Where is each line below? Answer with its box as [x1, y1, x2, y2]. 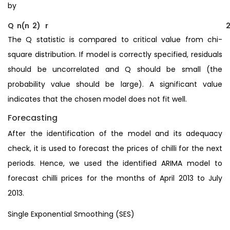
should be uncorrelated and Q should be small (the [8, 64, 222, 74]
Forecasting [8, 111, 57, 124]
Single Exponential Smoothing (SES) [8, 208, 135, 219]
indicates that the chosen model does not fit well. [8, 93, 187, 104]
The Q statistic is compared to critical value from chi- [8, 34, 222, 45]
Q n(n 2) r [8, 20, 48, 31]
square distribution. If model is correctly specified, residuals [8, 49, 222, 60]
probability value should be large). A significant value [8, 79, 222, 89]
